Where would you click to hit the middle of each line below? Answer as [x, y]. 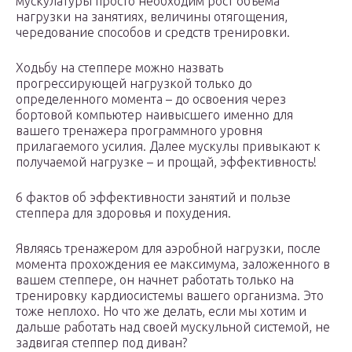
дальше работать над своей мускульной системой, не [173, 327]
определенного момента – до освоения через [151, 99]
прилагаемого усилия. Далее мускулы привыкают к [168, 147]
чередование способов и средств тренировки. [153, 33]
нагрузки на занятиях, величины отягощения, [152, 17]
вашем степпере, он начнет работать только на [155, 280]
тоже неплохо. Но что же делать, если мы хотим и [161, 312]
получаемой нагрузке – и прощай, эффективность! [166, 162]
